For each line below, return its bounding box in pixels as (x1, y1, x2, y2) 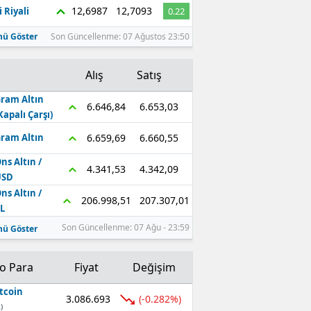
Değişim (132, 259, 176, 275)
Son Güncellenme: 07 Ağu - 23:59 (61, 221, 190, 233)
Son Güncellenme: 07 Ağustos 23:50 (50, 30, 190, 42)
